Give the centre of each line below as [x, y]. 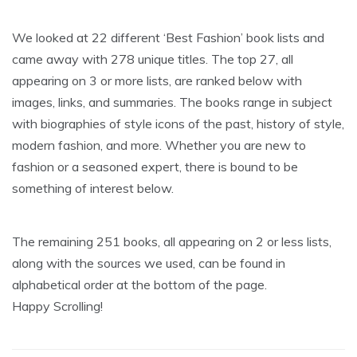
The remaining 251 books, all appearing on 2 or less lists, [172, 241]
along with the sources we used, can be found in [149, 263]
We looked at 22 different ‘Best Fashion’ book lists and [168, 37]
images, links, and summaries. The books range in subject [172, 102]
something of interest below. [93, 188]
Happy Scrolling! [57, 306]
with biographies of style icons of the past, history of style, [178, 123]
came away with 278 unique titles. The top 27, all [153, 59]
